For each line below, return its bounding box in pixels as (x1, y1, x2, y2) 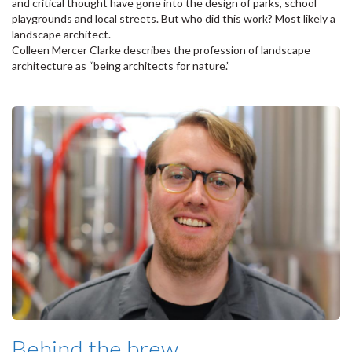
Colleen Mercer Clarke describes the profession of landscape (12, 43, 310, 57)
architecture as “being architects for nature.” (12, 59, 230, 73)
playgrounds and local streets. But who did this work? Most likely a (12, 12, 335, 26)
